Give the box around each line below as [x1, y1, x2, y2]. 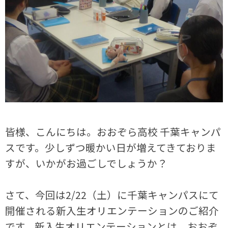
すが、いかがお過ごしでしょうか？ [5, 156, 168, 171]
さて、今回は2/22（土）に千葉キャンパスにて [5, 187, 219, 203]
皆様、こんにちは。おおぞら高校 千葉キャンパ [5, 124, 221, 139]
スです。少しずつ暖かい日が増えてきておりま [5, 140, 217, 155]
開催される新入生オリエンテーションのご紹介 [5, 203, 219, 218]
